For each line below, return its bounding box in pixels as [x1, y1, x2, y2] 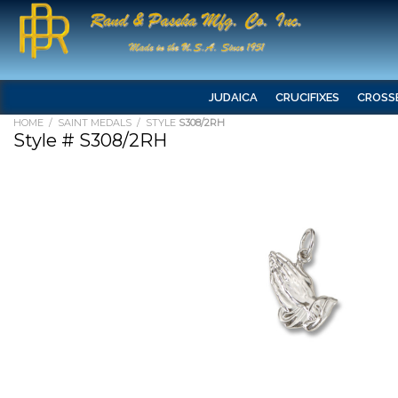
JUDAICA [209, 91, 258, 104]
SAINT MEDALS [58, 116, 131, 129]
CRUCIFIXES [275, 91, 339, 104]
